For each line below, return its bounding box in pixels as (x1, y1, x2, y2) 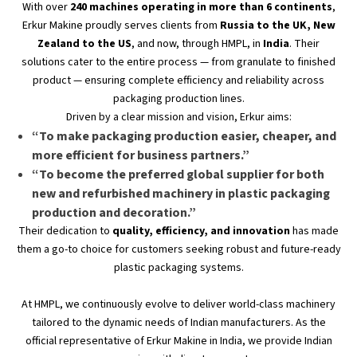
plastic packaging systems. (113, 260, 244, 276)
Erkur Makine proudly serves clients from (22, 18, 220, 33)
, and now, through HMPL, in (131, 36, 263, 52)
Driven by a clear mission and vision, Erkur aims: (65, 109, 292, 125)
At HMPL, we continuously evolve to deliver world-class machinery (22, 296, 335, 312)
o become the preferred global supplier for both (46, 166, 324, 183)
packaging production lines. (112, 91, 245, 107)
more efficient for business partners (32, 147, 241, 164)
